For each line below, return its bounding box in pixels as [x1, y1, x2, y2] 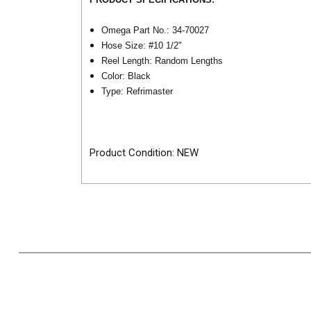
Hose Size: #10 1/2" [101, 40, 183, 51]
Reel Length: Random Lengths [101, 56, 224, 67]
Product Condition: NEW [89, 146, 199, 159]
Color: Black [101, 71, 151, 82]
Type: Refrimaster [101, 86, 174, 97]
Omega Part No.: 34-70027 [101, 25, 210, 36]
